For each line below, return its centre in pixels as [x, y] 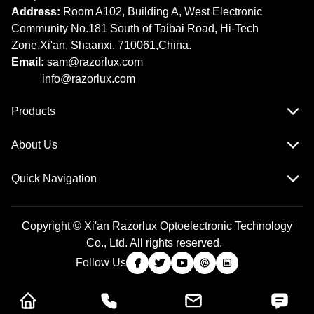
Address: [36, 12]
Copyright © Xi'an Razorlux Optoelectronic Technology [157, 226]
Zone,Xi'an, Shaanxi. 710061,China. [101, 46]
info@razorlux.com [89, 79]
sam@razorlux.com [95, 62]
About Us [34, 145]
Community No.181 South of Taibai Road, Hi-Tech [135, 29]
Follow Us [101, 263]
